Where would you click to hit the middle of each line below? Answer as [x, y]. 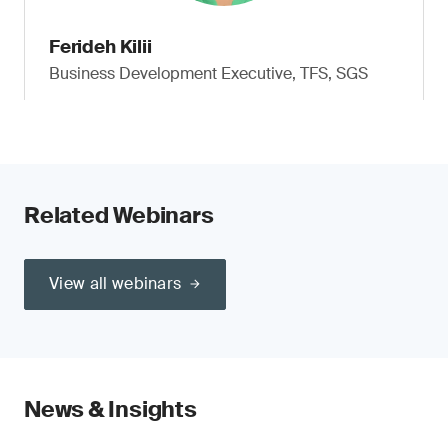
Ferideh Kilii [100, 47]
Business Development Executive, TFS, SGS [208, 73]
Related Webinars [119, 215]
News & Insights [110, 409]
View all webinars [115, 283]
